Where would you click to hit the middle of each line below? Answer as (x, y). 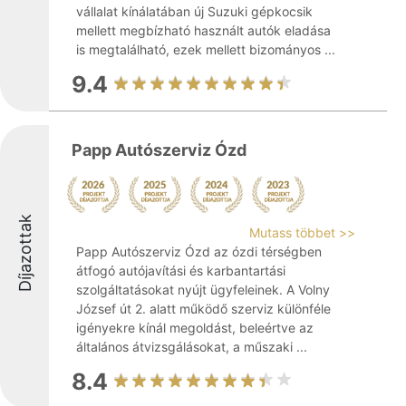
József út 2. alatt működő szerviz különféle (203, 309)
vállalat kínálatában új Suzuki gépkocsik (194, 11)
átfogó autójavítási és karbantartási (181, 271)
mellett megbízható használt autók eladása (203, 30)
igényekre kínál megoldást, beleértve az (195, 328)
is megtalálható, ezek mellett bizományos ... (206, 49)
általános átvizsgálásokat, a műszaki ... (192, 347)
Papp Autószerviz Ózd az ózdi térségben (199, 251)
